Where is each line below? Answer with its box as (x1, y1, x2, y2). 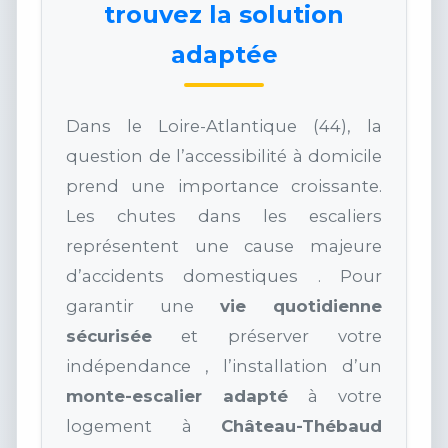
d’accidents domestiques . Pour (66, 266, 382, 287)
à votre (288, 386, 382, 407)
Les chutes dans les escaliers (66, 206, 382, 227)
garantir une (66, 296, 220, 317)
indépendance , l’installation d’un (66, 356, 382, 377)
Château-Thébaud (221, 416, 382, 437)
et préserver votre (152, 326, 382, 347)
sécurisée (66, 326, 152, 347)
